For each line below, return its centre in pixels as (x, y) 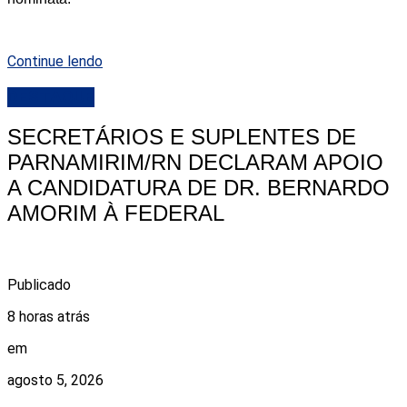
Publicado (39, 285)
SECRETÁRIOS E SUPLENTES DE (182, 137)
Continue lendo (55, 61)
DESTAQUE (51, 97)
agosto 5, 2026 (55, 381)
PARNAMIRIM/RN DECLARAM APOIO (195, 163)
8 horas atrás (49, 317)
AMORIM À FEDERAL (116, 213)
